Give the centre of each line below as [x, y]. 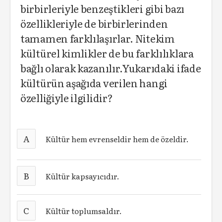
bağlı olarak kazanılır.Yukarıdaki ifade [111, 68]
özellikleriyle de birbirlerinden [94, 23]
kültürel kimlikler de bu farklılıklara [107, 53]
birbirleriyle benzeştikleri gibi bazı [102, 8]
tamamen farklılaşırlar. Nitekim [98, 38]
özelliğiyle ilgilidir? [67, 98]
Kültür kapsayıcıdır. [83, 176]
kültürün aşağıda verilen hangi [94, 83]
